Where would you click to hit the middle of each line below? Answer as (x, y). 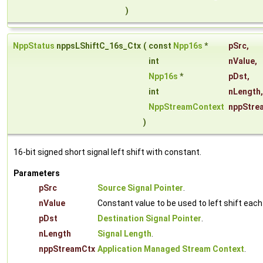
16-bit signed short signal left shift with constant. (107, 152)
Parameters (37, 173)
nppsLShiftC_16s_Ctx (98, 46)
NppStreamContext (186, 107)
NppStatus (34, 46)
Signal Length (124, 234)
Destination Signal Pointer (149, 219)
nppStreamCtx (67, 249)
